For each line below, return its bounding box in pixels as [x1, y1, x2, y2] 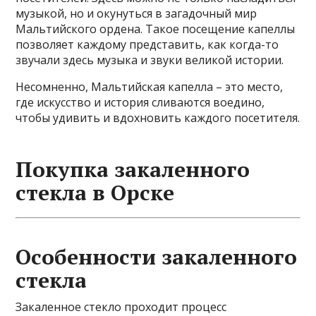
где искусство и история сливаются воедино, [16, 95, 265, 110]
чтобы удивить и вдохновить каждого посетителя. [16, 110, 300, 126]
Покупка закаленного [16, 155, 250, 183]
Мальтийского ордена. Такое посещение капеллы [16, 21, 296, 37]
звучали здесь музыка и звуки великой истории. [16, 52, 284, 68]
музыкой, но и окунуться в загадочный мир [16, 6, 257, 21]
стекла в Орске [16, 178, 175, 207]
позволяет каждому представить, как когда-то [16, 37, 279, 52]
